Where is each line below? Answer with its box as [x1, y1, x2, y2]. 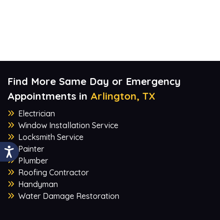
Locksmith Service [18, 132, 83, 142]
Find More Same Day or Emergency [7, 75, 181, 87]
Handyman [18, 179, 58, 189]
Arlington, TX [90, 89, 155, 102]
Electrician [18, 108, 55, 118]
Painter [18, 143, 44, 154]
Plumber [18, 155, 48, 165]
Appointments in [7, 89, 90, 102]
